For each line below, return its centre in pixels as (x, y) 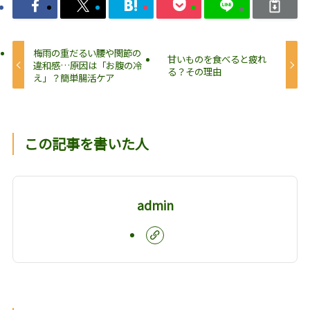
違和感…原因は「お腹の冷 (88, 65)
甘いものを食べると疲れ (217, 58)
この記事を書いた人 (87, 144)
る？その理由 (194, 71)
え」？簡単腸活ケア (74, 77)
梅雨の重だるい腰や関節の (88, 52)
